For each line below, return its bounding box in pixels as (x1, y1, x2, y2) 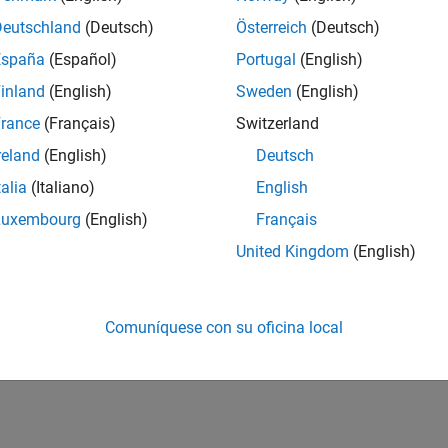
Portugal (236, 50, 296, 70)
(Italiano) (27, 178, 95, 198)
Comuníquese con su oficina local (105, 318, 343, 338)
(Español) (45, 50, 117, 70)
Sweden (236, 82, 292, 102)
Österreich (236, 18, 307, 38)
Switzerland (236, 114, 319, 134)
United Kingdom (236, 242, 349, 262)
